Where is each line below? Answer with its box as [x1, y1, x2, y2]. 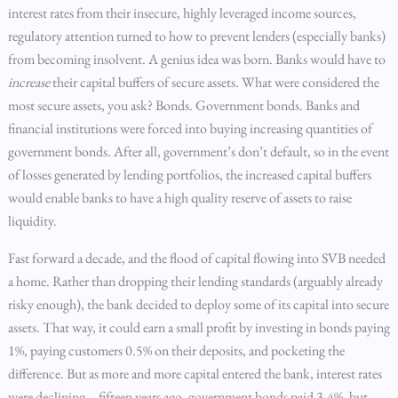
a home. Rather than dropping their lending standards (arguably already [7, 272, 383, 291]
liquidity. [7, 211, 57, 230]
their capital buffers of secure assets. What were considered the [49, 73, 379, 92]
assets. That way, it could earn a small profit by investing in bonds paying [7, 318, 390, 337]
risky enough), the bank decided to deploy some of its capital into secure [7, 295, 389, 314]
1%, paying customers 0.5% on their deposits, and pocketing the [7, 341, 345, 360]
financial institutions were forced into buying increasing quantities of [7, 119, 372, 138]
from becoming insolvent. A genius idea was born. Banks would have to [7, 50, 386, 68]
